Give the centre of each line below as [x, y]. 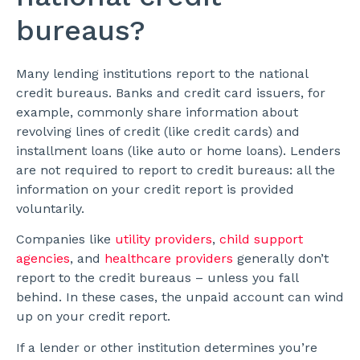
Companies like [65, 239]
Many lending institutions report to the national [162, 73]
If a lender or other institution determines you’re [167, 347]
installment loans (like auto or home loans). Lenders [178, 150]
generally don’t [281, 259]
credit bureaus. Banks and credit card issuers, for [171, 92]
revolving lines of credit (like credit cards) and [158, 131]
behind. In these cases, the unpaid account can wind [180, 297]
